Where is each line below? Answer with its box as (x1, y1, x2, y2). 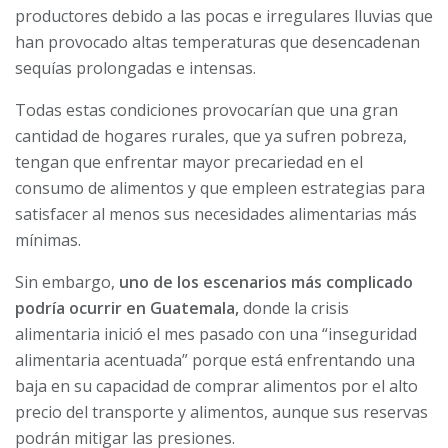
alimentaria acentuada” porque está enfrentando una (15, 348, 415, 371)
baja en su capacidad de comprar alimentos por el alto (15, 374, 418, 397)
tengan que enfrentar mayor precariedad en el (15, 150, 363, 173)
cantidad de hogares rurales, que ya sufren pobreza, (15, 124, 407, 147)
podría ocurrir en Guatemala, (15, 296, 239, 319)
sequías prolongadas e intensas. (15, 56, 256, 79)
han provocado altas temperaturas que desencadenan (15, 30, 420, 53)
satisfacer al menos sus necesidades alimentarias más (15, 202, 417, 225)
